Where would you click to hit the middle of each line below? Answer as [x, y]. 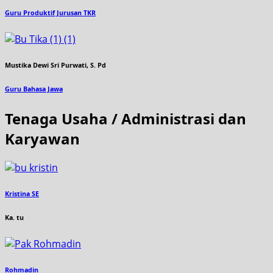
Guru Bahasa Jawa [34, 89]
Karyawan [42, 138]
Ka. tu [14, 217]
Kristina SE [22, 193]
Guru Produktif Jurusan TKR [50, 13]
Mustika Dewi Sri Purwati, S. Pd [55, 65]
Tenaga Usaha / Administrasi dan [126, 118]
